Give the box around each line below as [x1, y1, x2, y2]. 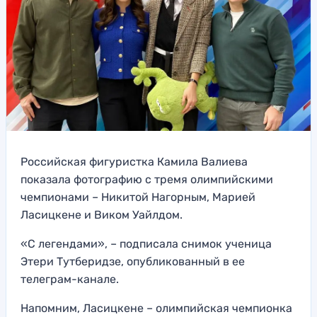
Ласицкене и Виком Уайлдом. [21, 208, 183, 222]
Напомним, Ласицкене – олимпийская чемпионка [21, 301, 292, 316]
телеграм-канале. [21, 272, 119, 287]
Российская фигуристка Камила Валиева [21, 155, 248, 169]
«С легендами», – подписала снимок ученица [21, 237, 272, 251]
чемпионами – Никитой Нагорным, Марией [21, 190, 255, 204]
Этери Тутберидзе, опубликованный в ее [21, 255, 245, 269]
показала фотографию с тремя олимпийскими [21, 173, 273, 187]
